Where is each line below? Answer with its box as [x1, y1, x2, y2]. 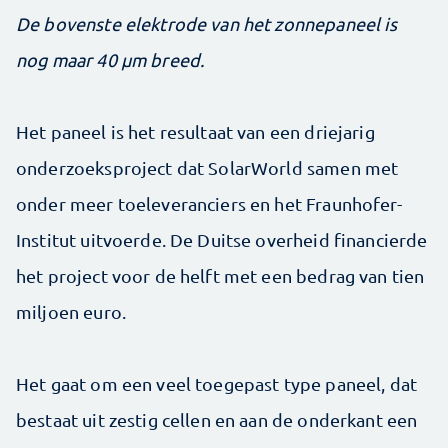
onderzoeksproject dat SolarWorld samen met [16, 157, 399, 178]
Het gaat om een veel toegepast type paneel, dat [16, 373, 418, 394]
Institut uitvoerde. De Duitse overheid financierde [16, 229, 428, 250]
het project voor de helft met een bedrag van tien [16, 265, 425, 286]
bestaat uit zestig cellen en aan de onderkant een [16, 409, 418, 430]
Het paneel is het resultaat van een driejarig [16, 121, 375, 142]
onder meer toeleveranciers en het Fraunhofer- [16, 193, 402, 214]
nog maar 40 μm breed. [16, 49, 205, 70]
